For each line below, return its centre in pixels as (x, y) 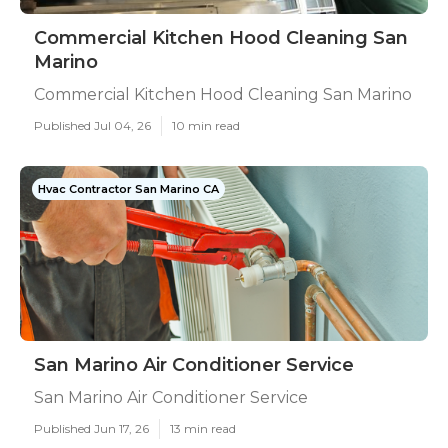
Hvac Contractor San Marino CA (128, 189)
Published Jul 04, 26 (92, 125)
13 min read (203, 428)
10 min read (206, 125)
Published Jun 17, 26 (91, 428)
